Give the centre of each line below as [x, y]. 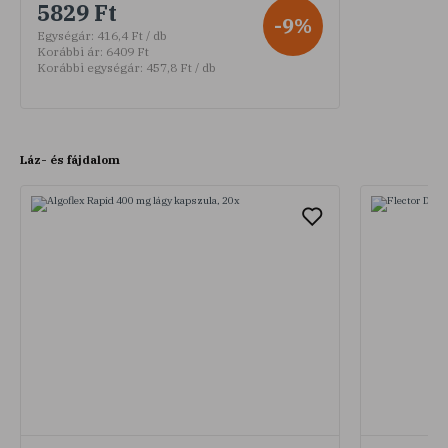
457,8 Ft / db [179, 67]
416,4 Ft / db [130, 35]
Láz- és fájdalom [70, 159]
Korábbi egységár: [90, 67]
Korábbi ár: [70, 51]
